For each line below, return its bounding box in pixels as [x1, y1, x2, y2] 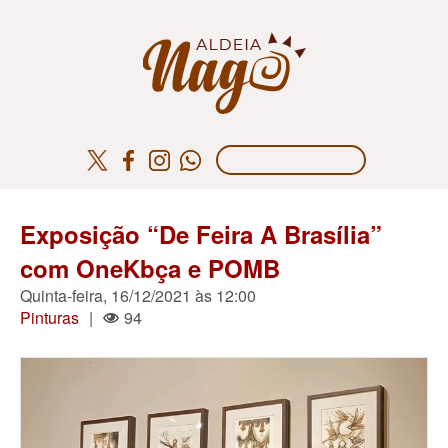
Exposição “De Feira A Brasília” [20, 217, 382, 251]
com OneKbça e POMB [20, 251, 280, 285]
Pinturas [20, 306, 79, 329]
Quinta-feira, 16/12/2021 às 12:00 [20, 284, 256, 307]
